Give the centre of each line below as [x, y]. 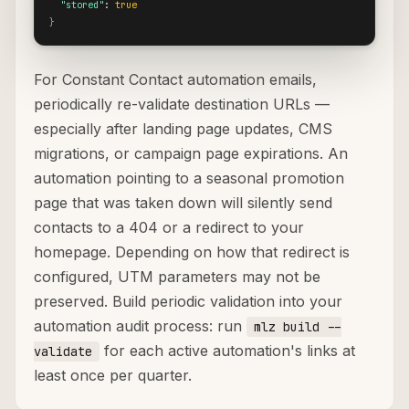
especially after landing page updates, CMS [183, 129]
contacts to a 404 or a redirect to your [169, 228]
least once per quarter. [113, 376]
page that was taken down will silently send [183, 203]
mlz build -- [298, 327]
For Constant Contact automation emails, [175, 80]
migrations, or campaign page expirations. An [191, 154]
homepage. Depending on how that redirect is [192, 252]
